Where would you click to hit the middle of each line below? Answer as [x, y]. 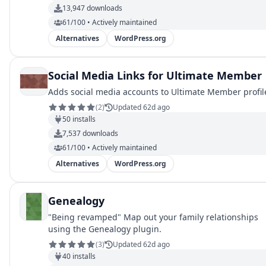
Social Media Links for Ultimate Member [155, 75]
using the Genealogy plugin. [105, 229]
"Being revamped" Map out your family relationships [153, 217]
